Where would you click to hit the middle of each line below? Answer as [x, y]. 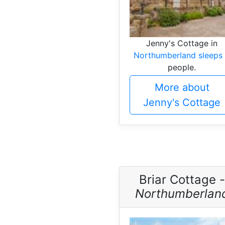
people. [182, 67]
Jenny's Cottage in [182, 43]
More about [182, 87]
